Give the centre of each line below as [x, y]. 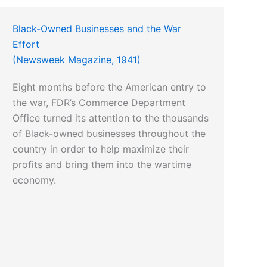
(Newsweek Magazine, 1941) [77, 60]
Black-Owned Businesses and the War [97, 29]
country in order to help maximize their [101, 149]
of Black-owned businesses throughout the [109, 134]
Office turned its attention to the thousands [111, 118]
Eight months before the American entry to [110, 87]
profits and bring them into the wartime [102, 165]
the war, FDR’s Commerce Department [99, 103]
